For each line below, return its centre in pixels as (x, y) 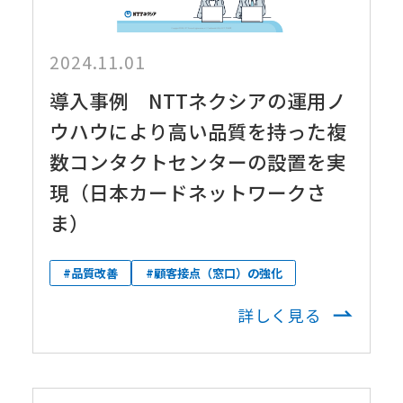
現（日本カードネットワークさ (188, 193)
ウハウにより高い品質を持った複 (197, 131)
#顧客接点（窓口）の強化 (214, 273)
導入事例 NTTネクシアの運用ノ (197, 101)
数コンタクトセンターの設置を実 (197, 162)
